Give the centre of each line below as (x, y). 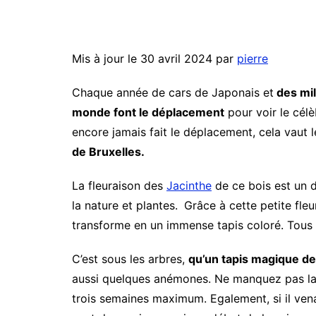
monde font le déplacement (148, 112)
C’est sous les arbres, (130, 259)
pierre (253, 58)
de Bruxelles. (108, 151)
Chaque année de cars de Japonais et (173, 92)
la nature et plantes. (127, 205)
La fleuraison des (119, 185)
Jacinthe (189, 185)
